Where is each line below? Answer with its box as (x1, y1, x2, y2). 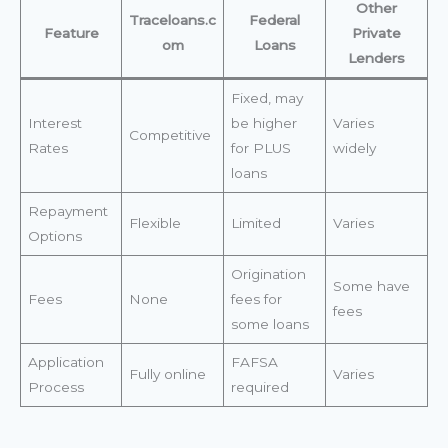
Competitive (128, 127, 211, 144)
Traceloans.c (129, 12, 216, 29)
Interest (27, 115, 82, 132)
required (230, 379, 289, 396)
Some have (332, 278, 410, 295)
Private (352, 25, 401, 42)
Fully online (128, 366, 206, 383)
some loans (230, 316, 309, 333)
